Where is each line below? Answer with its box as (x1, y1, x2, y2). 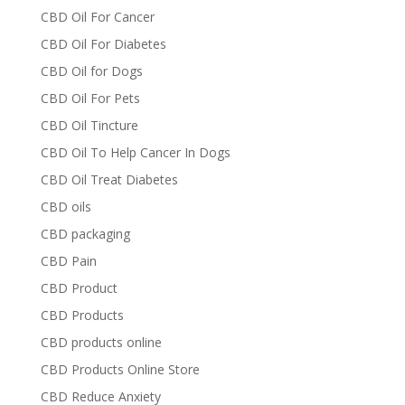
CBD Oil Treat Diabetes (40, 171, 178, 188)
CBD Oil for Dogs (40, 62, 143, 80)
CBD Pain (40, 252, 97, 269)
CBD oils (40, 198, 91, 215)
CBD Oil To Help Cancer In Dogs (40, 144, 231, 161)
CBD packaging (40, 225, 130, 242)
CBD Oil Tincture (40, 117, 138, 134)
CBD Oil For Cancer (40, 8, 155, 25)
